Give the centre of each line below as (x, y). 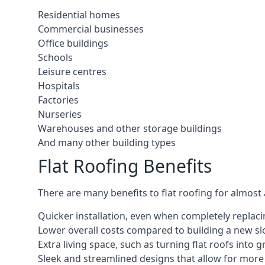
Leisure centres (72, 72)
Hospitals (59, 86)
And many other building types (107, 143)
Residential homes (79, 15)
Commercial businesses (91, 29)
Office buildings (73, 43)
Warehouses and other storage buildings (130, 128)
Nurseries (60, 114)
